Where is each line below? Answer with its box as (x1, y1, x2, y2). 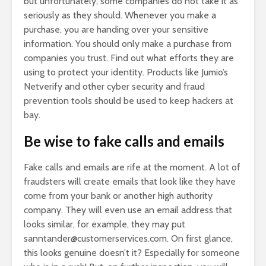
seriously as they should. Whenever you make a (24, 9, 216, 21)
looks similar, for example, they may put (24, 218, 185, 230)
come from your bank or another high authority (24, 189, 213, 201)
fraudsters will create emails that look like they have (24, 175, 236, 187)
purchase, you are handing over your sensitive (24, 23, 208, 35)
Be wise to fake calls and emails (24, 132, 224, 150)
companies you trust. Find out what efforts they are (24, 52, 234, 64)
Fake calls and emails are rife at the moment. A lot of (24, 161, 240, 173)
